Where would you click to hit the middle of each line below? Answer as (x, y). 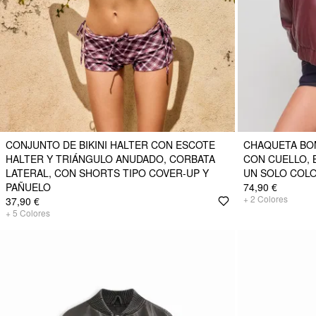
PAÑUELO (28, 187)
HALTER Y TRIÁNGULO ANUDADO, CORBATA (110, 158)
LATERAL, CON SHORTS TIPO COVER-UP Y (107, 172)
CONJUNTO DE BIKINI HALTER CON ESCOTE (110, 144)
